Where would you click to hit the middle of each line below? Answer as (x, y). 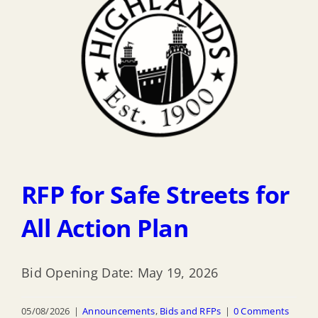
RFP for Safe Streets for (155, 194)
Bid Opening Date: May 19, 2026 (120, 272)
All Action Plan (105, 227)
